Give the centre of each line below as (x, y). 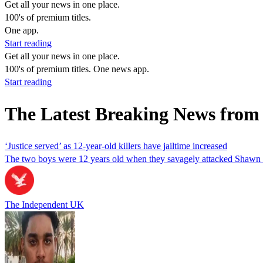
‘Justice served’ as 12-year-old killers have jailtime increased (116, 146)
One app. (22, 30)
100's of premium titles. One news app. (77, 69)
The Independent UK (44, 204)
